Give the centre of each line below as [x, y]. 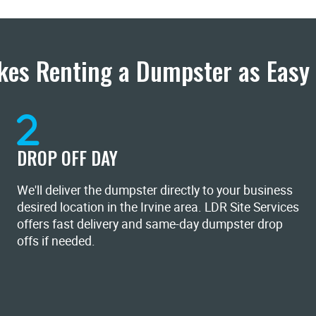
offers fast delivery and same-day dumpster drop [150, 223]
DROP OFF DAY [67, 157]
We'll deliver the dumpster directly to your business [155, 189]
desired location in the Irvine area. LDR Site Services [158, 206]
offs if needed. [56, 240]
